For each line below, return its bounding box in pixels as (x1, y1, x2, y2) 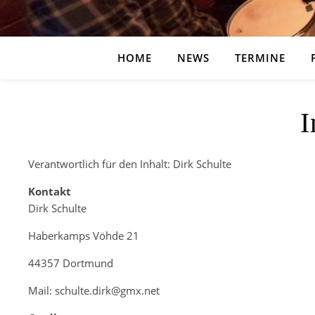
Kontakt (28, 184, 71, 198)
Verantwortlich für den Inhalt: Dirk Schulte (28, 157, 231, 171)
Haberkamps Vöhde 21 (28, 229, 139, 243)
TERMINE (235, 51, 285, 65)
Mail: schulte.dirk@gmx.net (28, 283, 160, 297)
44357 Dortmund (28, 256, 113, 270)
